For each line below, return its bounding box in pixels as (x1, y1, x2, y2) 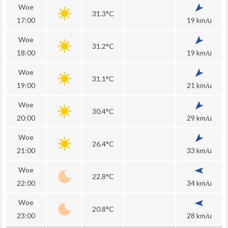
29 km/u (186, 113, 212, 122)
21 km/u (186, 81, 212, 90)
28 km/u (186, 211, 212, 220)
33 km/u (186, 146, 212, 155)
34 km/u (186, 179, 212, 187)
